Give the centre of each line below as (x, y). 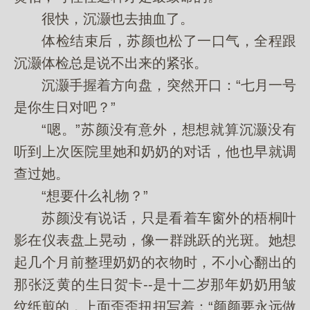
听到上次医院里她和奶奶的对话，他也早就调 (155, 152)
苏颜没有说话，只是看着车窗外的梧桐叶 (155, 218)
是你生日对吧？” (65, 107)
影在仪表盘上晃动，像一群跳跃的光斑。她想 (155, 240)
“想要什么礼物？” (81, 196)
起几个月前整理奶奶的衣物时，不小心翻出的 (155, 262)
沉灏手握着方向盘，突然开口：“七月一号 (155, 85)
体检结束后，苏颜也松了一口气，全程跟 (155, 41)
